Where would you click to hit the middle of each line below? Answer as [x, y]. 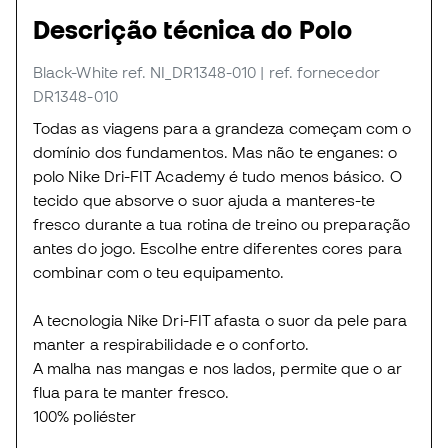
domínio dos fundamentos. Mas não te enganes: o [215, 151]
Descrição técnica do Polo [192, 29]
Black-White [75, 71]
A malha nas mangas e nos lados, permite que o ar [217, 367]
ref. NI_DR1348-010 [189, 71]
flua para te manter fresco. [131, 391]
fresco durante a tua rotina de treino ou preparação [221, 223]
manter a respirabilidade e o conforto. [171, 343]
